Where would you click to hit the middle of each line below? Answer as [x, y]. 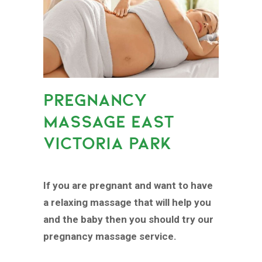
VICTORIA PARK [107, 143]
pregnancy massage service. [110, 237]
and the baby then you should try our [128, 220]
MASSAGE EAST [109, 122]
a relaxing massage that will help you [127, 203]
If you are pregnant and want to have [128, 186]
